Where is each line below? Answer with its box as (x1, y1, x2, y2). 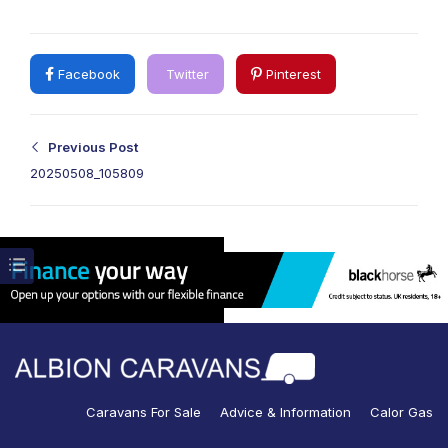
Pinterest (262, 65, 321, 82)
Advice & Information (220, 403, 351, 420)
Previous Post (45, 138, 138, 155)
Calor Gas (370, 403, 433, 420)
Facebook (54, 65, 120, 82)
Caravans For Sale (86, 403, 201, 420)
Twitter (162, 65, 209, 82)
